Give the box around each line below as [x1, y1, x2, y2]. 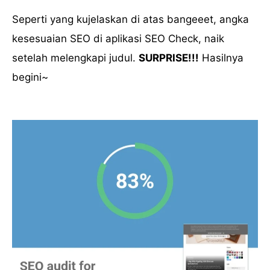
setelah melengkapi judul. [12, 52, 139, 64]
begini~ [12, 71, 48, 84]
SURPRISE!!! [139, 52, 199, 64]
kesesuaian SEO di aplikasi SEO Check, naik [12, 33, 224, 45]
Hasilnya [199, 52, 243, 64]
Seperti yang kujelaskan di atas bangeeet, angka [12, 13, 249, 26]
